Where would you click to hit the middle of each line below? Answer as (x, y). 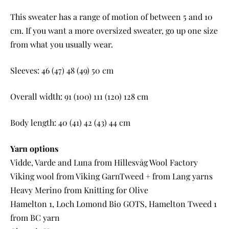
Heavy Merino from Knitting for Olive (79, 190)
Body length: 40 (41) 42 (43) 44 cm (70, 122)
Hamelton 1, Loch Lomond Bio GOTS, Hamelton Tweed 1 (113, 203)
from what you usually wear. (62, 44)
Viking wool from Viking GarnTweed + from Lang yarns (111, 176)
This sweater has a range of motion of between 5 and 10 (111, 16)
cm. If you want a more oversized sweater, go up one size (114, 30)
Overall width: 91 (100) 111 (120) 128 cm (79, 96)
